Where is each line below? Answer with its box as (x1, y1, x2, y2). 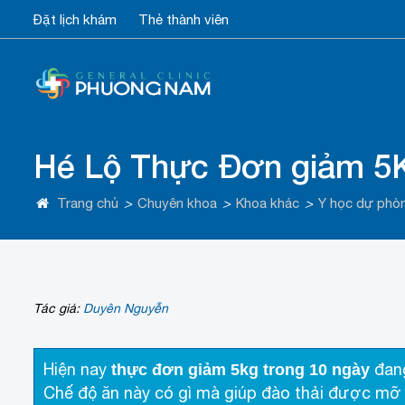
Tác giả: (33, 301, 83, 316)
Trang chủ (57, 195, 118, 212)
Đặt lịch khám (33, 12, 117, 27)
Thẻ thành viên (138, 12, 229, 27)
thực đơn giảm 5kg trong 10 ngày (111, 360, 370, 379)
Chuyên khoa (137, 195, 217, 212)
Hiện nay (43, 359, 111, 379)
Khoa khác (236, 195, 299, 212)
